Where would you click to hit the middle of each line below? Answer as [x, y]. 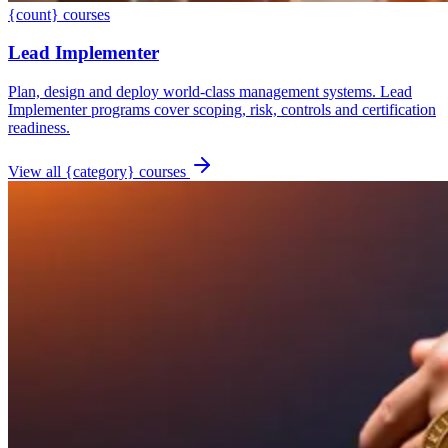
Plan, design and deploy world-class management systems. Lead [210, 91]
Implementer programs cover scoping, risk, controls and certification [222, 109]
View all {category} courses [97, 171]
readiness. [39, 127]
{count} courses [59, 14]
